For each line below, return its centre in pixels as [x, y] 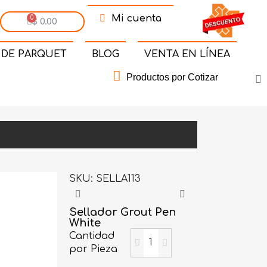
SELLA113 [119, 178]
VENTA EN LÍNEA [187, 54]
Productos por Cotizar [172, 77]
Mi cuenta [136, 19]
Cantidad [92, 236]
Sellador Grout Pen [123, 212]
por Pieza [94, 249]
